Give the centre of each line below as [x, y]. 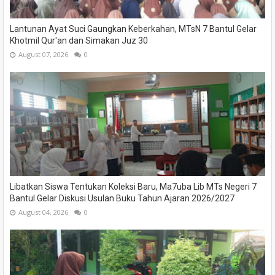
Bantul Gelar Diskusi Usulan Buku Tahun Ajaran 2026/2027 [122, 199]
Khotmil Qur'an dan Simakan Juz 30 [79, 41]
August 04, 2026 [43, 212]
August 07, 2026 [43, 55]
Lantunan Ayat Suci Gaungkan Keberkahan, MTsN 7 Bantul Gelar [133, 29]
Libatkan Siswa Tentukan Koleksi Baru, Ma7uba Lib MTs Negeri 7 [133, 187]
